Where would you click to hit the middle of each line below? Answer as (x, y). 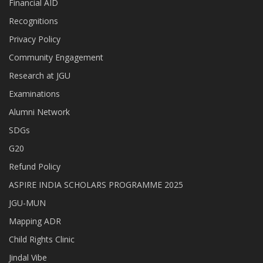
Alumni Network (39, 112)
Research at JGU (40, 76)
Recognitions (33, 21)
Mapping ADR (35, 221)
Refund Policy (35, 167)
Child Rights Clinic (42, 240)
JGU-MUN (27, 203)
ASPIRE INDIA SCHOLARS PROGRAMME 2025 (96, 185)
